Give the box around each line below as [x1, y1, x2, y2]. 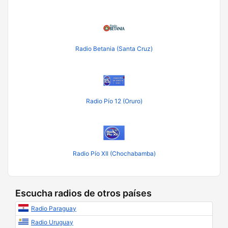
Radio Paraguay [31, 205, 76, 212]
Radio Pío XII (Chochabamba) [72, 150, 156, 157]
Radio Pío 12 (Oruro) [85, 97, 142, 105]
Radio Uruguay [31, 218, 73, 226]
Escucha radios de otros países [15, 188, 152, 198]
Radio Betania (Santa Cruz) [75, 45, 153, 52]
